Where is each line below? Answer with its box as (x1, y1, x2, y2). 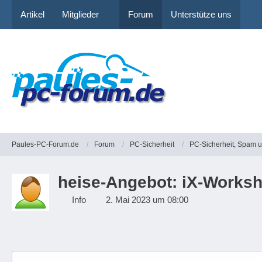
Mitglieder (62, 9, 99, 19)
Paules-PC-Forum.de (12, 140, 79, 149)
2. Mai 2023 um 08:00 (106, 195, 188, 205)
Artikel (20, 9, 44, 19)
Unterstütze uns (171, 9, 232, 19)
